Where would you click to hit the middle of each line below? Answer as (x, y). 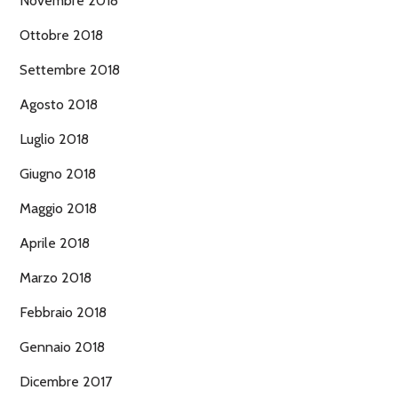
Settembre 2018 (70, 69)
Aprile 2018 (55, 243)
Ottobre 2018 (61, 35)
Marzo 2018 (56, 277)
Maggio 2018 (58, 208)
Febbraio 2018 (63, 312)
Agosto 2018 (59, 104)
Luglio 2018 (54, 139)
